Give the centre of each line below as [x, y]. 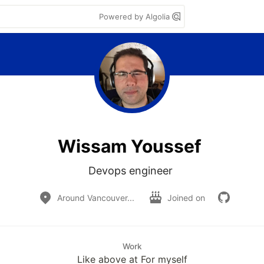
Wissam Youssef [130, 146]
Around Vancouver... [95, 197]
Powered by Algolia [136, 16]
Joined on [187, 197]
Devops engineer [132, 171]
